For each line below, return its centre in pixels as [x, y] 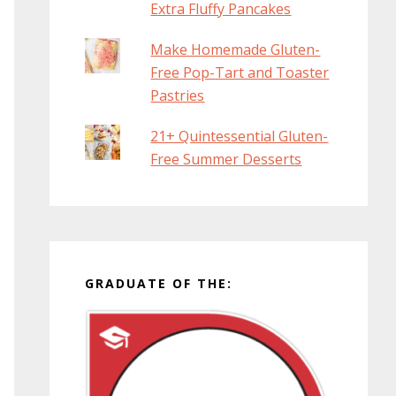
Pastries [178, 96]
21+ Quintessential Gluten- [240, 137]
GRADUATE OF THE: [159, 284]
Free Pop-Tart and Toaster [240, 73]
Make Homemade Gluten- [236, 50]
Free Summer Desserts [226, 160]
